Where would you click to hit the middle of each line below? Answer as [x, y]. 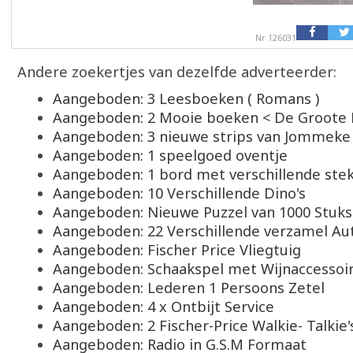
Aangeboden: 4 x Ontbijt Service [163, 306]
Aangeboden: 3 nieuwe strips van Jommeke [202, 136]
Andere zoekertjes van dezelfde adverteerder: [177, 71]
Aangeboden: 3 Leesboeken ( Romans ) [186, 98]
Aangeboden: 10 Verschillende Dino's [179, 193]
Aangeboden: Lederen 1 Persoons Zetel [189, 287]
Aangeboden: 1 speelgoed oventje [170, 155]
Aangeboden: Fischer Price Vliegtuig [177, 249]
